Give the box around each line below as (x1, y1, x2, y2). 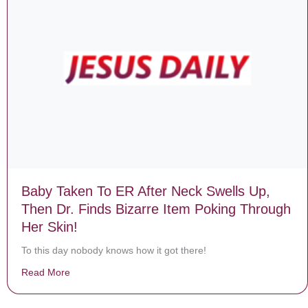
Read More (21, 267, 70, 278)
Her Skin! (21, 219, 78, 235)
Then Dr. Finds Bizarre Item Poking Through (21, 201, 291, 217)
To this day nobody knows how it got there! (21, 245, 206, 256)
